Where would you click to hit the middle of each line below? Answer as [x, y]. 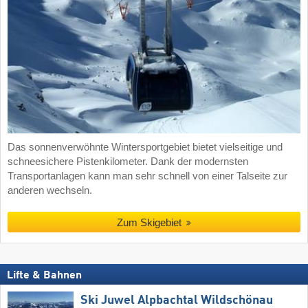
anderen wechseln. [50, 191]
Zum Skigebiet [149, 223]
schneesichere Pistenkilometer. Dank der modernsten [128, 162]
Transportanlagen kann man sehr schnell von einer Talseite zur [147, 176]
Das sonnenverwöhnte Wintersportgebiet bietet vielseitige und [145, 147]
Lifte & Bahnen [44, 276]
